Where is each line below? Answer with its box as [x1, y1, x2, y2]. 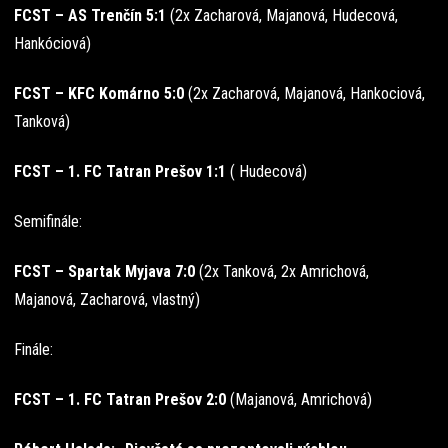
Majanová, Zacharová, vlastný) [14, 289, 200, 309]
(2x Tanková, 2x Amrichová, [199, 261, 369, 281]
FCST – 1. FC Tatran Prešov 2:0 [14, 389, 230, 409]
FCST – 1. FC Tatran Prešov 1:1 [14, 161, 230, 181]
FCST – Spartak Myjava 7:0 [14, 261, 199, 281]
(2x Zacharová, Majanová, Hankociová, [188, 83, 425, 103]
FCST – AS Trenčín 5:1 [14, 5, 170, 25]
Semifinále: [14, 211, 82, 231]
